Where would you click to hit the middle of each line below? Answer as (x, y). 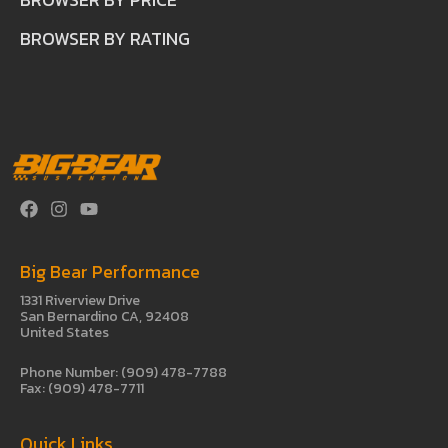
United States (64, 332)
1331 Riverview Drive (80, 300)
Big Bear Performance (110, 271)
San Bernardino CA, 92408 (104, 316)
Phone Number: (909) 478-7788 (123, 373)
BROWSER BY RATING (105, 39)
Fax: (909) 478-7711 (82, 389)
